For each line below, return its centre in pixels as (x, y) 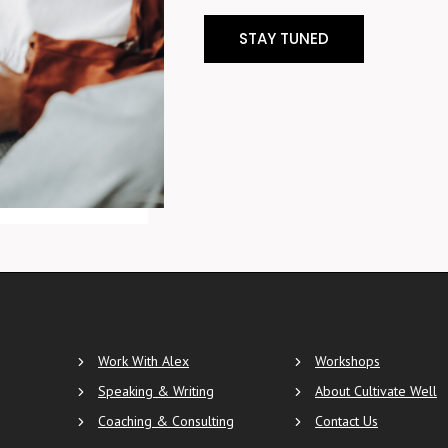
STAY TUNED (284, 38)
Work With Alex (143, 361)
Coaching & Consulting (166, 421)
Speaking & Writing (156, 391)
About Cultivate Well (376, 391)
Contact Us (346, 421)
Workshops (347, 361)
